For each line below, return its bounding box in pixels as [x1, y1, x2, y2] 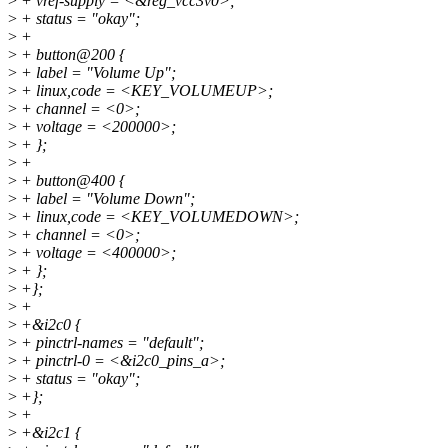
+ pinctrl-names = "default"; [17, 334, 204, 352]
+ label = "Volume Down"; [17, 190, 195, 208]
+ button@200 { [17, 46, 125, 64]
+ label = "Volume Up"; [17, 64, 176, 82]
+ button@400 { [17, 172, 125, 190]
